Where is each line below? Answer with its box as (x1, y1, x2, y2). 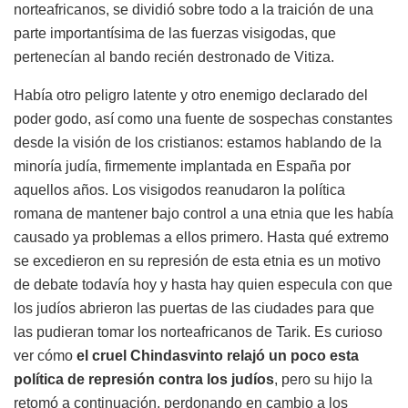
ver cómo (14, 348, 76, 364)
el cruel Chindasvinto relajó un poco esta (76, 348, 359, 364)
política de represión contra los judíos (14, 372, 274, 388)
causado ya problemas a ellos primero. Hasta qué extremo (14, 229, 389, 246)
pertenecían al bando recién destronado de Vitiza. (14, 49, 334, 66)
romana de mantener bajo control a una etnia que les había (14, 206, 393, 222)
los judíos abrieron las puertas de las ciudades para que (14, 301, 374, 317)
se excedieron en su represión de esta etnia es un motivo (14, 253, 381, 270)
